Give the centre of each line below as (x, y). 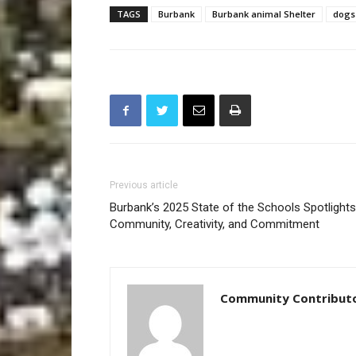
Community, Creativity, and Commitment (215, 224)
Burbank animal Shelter (264, 14)
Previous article (144, 186)
